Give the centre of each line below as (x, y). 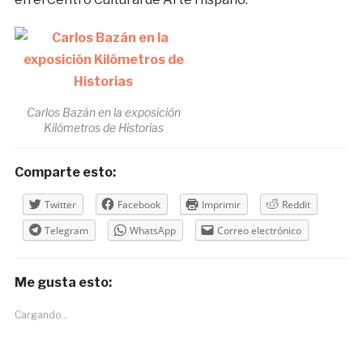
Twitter (60, 205)
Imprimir (221, 205)
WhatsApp (152, 231)
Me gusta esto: (63, 283)
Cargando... (41, 315)
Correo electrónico (259, 231)
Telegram (66, 231)
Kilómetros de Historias (103, 128)
